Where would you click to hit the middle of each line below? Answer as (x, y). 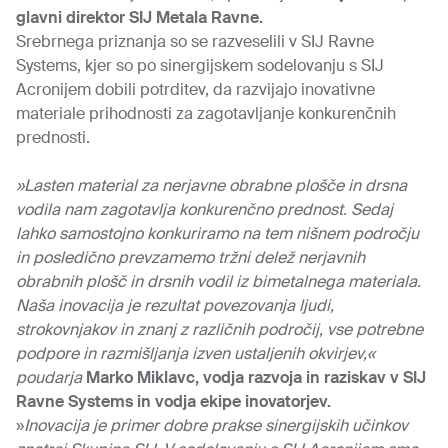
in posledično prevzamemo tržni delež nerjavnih (190, 257)
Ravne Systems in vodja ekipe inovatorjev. (173, 401)
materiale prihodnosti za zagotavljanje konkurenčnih (206, 113)
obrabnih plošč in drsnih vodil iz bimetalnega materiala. (218, 281)
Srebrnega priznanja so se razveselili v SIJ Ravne (195, 41)
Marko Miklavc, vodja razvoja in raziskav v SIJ (256, 377)
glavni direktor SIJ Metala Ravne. (139, 17)
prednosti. (53, 137)
